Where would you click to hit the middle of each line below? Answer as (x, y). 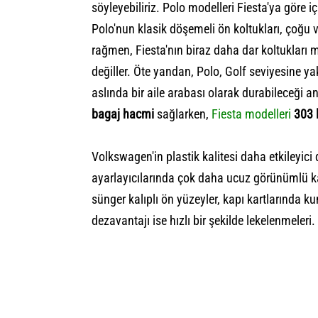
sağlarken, (183, 114)
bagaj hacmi (123, 114)
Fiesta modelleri (251, 114)
